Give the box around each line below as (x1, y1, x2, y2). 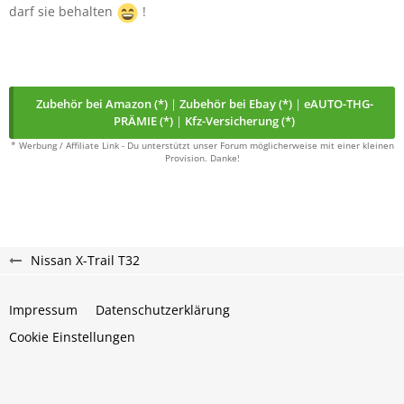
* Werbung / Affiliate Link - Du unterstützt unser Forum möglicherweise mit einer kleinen (10, 139, 394, 151)
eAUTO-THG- (303, 96, 373, 112)
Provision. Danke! (164, 151, 240, 164)
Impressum (9, 301, 78, 318)
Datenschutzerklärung (96, 301, 230, 318)
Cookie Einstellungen (9, 328, 135, 345)
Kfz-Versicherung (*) (185, 113, 295, 129)
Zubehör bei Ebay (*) (179, 96, 292, 112)
